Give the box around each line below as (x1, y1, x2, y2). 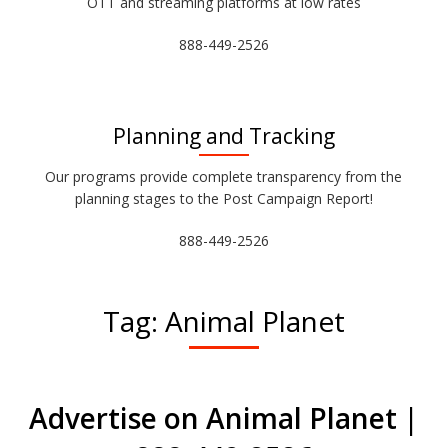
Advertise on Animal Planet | (28, 399, 419, 437)
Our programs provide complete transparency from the (45, 167, 403, 186)
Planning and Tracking (112, 122, 335, 150)
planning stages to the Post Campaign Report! (74, 189, 373, 208)
